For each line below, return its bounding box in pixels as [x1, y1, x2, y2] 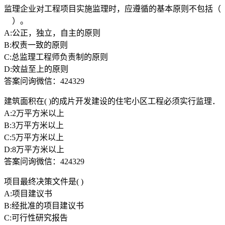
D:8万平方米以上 [4, 145, 64, 154]
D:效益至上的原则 [4, 64, 68, 73]
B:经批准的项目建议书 [4, 201, 84, 210]
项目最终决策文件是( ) [4, 177, 83, 186]
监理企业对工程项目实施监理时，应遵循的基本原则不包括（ [4, 4, 221, 13]
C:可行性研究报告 [4, 213, 68, 222]
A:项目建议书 [4, 189, 52, 198]
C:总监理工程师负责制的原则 [4, 52, 108, 61]
